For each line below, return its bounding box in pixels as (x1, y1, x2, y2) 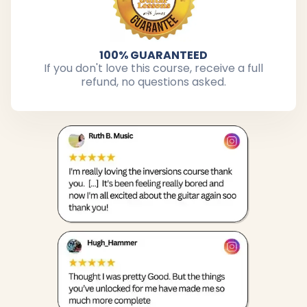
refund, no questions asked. (81, 74, 226, 90)
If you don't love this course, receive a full (44, 60, 263, 77)
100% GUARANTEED (99, 47, 208, 64)
